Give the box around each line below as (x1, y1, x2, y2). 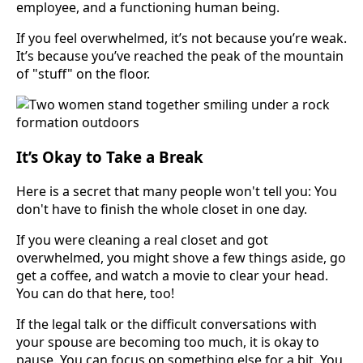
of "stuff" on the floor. (16, 65, 150, 83)
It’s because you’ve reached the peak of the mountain (16, 47, 344, 66)
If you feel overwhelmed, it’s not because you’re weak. (16, 29, 347, 48)
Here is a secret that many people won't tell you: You (16, 181, 337, 200)
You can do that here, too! (16, 284, 174, 302)
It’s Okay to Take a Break (16, 146, 203, 167)
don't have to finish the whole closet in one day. (16, 199, 307, 218)
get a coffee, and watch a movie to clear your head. (16, 266, 328, 284)
